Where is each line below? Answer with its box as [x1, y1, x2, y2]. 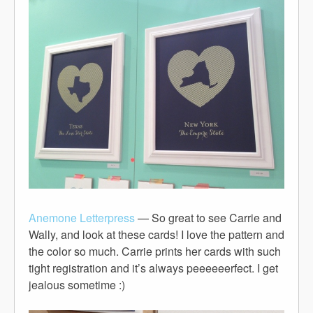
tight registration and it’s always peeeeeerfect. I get [29, 260, 278, 277]
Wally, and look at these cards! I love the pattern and [29, 226, 284, 243]
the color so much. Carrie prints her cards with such [29, 243, 281, 260]
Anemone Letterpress [29, 210, 135, 226]
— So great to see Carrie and [135, 210, 282, 226]
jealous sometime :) [29, 277, 125, 293]
